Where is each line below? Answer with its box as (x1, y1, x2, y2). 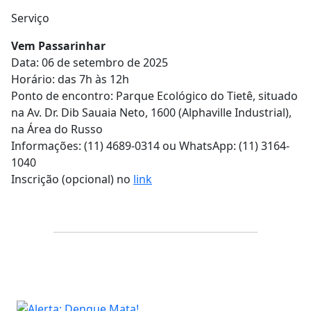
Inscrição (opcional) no (11, 171, 133, 187)
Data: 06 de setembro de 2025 (11, 55, 174, 71)
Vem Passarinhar (11, 38, 111, 54)
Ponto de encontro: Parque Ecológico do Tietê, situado (11, 88, 298, 104)
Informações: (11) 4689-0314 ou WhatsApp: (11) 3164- (11, 138, 289, 154)
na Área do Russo (11, 121, 106, 137)
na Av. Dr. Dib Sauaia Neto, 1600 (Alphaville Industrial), (11, 105, 292, 121)
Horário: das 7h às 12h (11, 72, 135, 87)
